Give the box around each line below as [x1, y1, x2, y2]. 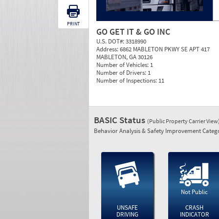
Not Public [181, 188, 208, 196]
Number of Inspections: [96, 76, 158, 85]
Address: [96, 45, 120, 53]
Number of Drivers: [96, 68, 148, 77]
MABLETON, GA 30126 [96, 53, 153, 61]
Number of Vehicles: [96, 61, 150, 69]
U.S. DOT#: [96, 37, 126, 45]
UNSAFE [116, 203, 138, 212]
